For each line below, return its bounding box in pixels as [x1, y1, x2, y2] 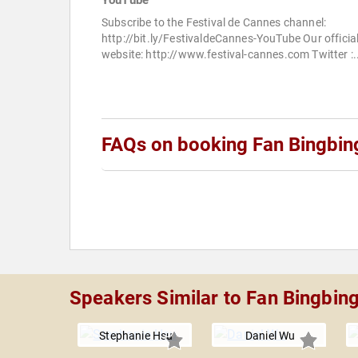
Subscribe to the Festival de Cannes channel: [101, 16, 327, 30]
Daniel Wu [245, 329, 296, 343]
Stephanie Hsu [99, 329, 173, 343]
